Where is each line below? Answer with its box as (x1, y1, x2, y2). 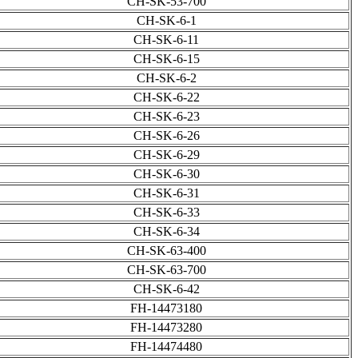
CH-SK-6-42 (133, 282, 200, 296)
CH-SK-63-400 (126, 244, 206, 258)
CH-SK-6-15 (133, 52, 200, 66)
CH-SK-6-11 (133, 33, 199, 47)
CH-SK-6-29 (133, 148, 200, 162)
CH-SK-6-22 (133, 90, 200, 105)
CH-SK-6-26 (133, 129, 200, 143)
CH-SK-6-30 (133, 167, 200, 181)
